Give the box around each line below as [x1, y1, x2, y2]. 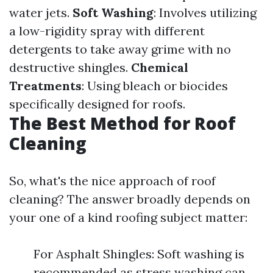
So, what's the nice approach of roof [9, 173, 216, 188]
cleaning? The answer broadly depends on [9, 191, 250, 207]
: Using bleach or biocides [82, 78, 228, 93]
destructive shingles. [9, 60, 131, 75]
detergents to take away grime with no [9, 41, 231, 57]
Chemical [131, 60, 188, 75]
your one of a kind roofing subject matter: [9, 210, 247, 225]
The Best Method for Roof [9, 112, 236, 135]
